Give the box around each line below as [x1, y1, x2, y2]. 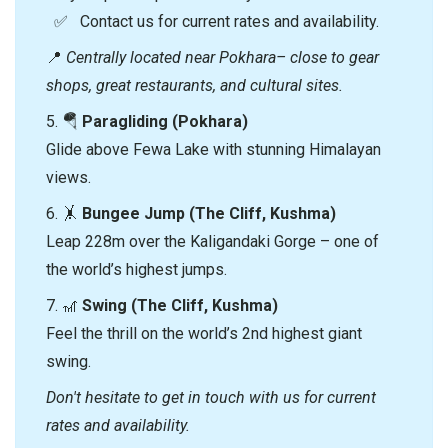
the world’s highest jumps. [46, 259, 227, 279]
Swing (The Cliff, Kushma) [82, 295, 278, 315]
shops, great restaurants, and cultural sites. [46, 75, 343, 95]
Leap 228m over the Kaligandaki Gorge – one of [46, 231, 379, 251]
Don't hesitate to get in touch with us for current [46, 387, 376, 407]
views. [46, 167, 91, 187]
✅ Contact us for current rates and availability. [46, 11, 379, 31]
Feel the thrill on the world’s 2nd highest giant [46, 323, 362, 343]
